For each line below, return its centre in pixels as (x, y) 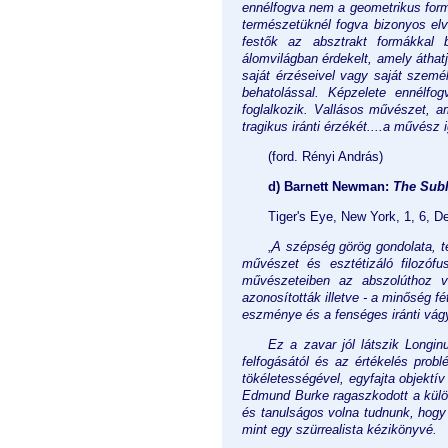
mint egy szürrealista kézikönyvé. (339, 429)
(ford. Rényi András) (325, 156)
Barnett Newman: (338, 186)
